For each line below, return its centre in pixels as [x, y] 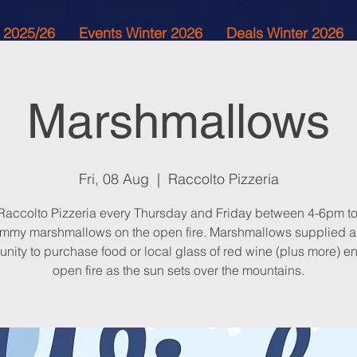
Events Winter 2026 [141, 33]
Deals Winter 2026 [285, 33]
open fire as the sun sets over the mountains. [178, 270]
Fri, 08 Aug [114, 179]
